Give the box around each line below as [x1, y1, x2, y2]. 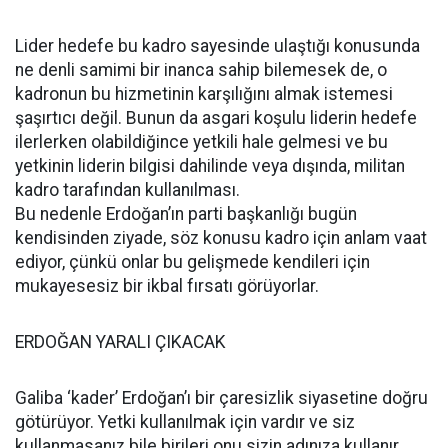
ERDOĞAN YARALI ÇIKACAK [15, 332, 226, 352]
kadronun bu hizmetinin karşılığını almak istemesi [15, 84, 393, 104]
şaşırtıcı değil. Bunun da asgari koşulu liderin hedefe [15, 108, 417, 128]
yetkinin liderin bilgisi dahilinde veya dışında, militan [15, 156, 405, 176]
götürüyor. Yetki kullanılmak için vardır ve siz [15, 412, 355, 432]
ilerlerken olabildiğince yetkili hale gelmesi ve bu [15, 132, 388, 152]
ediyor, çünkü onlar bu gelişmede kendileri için [15, 252, 370, 272]
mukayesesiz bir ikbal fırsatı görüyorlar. [15, 276, 319, 296]
